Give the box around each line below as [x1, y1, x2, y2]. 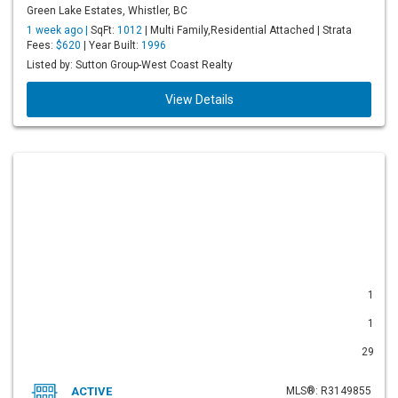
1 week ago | [27, 24, 91, 36]
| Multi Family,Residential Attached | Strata [142, 24, 352, 36]
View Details [164, 92, 234, 107]
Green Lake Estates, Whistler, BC [27, 4, 187, 17]
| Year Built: [81, 39, 141, 52]
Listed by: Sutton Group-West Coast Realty [27, 59, 233, 71]
